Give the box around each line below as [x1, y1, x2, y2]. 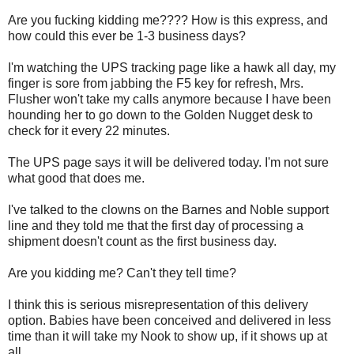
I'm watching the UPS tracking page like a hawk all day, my [8, 61, 336, 75]
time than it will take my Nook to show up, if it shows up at [8, 330, 327, 344]
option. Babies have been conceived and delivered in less [8, 314, 331, 328]
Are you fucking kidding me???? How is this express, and [8, 13, 328, 28]
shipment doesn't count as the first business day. [8, 235, 277, 249]
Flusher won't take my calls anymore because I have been [8, 92, 331, 107]
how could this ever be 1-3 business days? [8, 29, 246, 43]
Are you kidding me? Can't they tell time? [8, 266, 236, 281]
